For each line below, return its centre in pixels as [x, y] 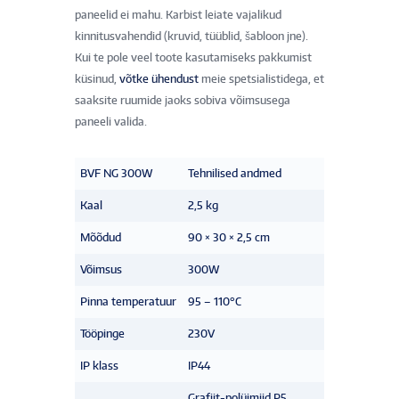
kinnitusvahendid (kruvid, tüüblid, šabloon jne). [191, 37]
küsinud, [97, 79]
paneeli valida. [111, 122]
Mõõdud [101, 238]
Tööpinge [102, 334]
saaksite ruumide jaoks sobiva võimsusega [183, 101]
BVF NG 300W [116, 174]
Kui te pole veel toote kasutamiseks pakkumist [193, 58]
